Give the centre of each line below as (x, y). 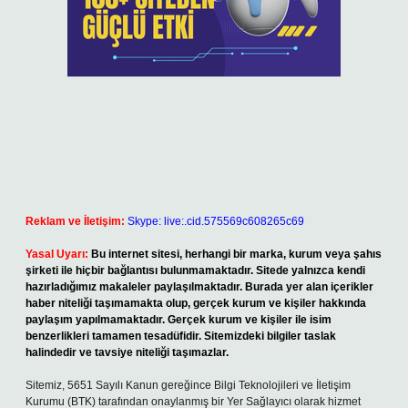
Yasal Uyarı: (57, 254)
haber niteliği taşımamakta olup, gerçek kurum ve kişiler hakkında (196, 303)
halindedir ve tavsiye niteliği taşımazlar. (127, 352)
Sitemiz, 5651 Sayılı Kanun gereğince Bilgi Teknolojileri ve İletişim (188, 385)
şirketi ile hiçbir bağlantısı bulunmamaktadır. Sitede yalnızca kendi (195, 270)
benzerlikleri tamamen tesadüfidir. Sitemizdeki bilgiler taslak (181, 336)
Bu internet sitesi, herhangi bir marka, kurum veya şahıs (236, 254)
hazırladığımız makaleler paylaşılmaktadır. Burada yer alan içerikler (199, 287)
